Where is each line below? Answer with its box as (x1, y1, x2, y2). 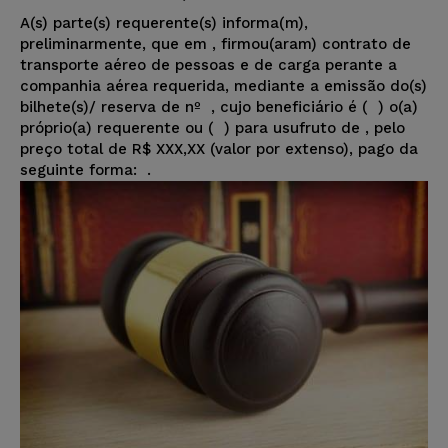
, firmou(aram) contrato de (212, 35, 411, 54)
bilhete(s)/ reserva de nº (20, 98, 211, 117)
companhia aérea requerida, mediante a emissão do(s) (20, 77, 427, 96)
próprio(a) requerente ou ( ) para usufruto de (20, 119, 365, 138)
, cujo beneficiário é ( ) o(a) (211, 98, 418, 117)
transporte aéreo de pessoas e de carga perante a (20, 56, 397, 75)
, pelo (365, 119, 405, 138)
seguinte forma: (20, 161, 147, 180)
